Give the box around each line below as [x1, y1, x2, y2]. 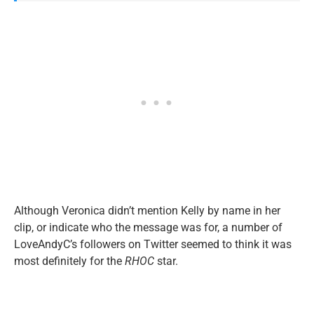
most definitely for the [14, 254, 125, 268]
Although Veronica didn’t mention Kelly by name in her [14, 203, 280, 217]
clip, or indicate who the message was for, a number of [14, 220, 282, 234]
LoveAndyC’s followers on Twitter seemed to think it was [14, 237, 292, 251]
